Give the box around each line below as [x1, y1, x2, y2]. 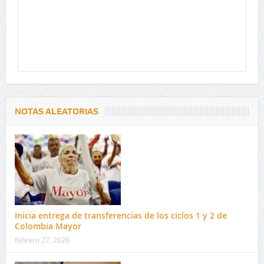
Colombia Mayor [14, 220, 81, 232]
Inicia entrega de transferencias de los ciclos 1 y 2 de [14, 209, 227, 221]
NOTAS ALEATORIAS [14, 105, 98, 117]
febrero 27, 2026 [14, 235, 70, 245]
